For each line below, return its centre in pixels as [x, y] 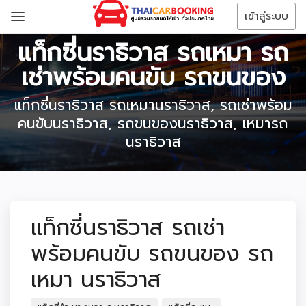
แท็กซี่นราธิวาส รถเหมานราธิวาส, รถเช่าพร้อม [153, 105]
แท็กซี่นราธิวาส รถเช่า [128, 228]
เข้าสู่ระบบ [266, 16]
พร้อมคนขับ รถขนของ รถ [152, 254]
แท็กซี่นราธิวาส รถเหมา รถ [153, 52]
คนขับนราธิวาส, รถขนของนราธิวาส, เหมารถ [153, 123]
